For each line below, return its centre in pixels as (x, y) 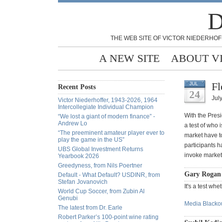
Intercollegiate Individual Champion (106, 107)
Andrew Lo (73, 123)
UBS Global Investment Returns (101, 149)
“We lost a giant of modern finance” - (107, 116)
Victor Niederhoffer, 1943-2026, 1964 (108, 100)
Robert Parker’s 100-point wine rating (108, 217)
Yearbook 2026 (79, 156)
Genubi (68, 198)
